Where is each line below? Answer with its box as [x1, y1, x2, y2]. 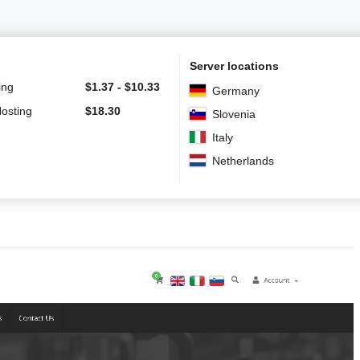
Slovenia [212, 107, 256, 121]
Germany [212, 84, 260, 97]
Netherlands [212, 153, 274, 167]
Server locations [190, 59, 279, 72]
